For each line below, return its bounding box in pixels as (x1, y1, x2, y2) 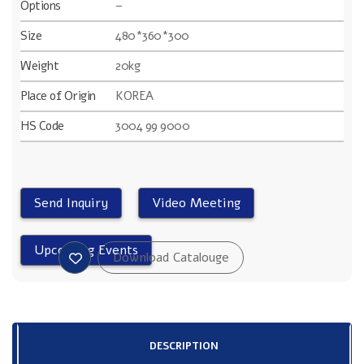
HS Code (20, 118, 64, 134)
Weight (20, 58, 58, 74)
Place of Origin (20, 88, 96, 104)
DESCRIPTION (149, 338, 219, 353)
